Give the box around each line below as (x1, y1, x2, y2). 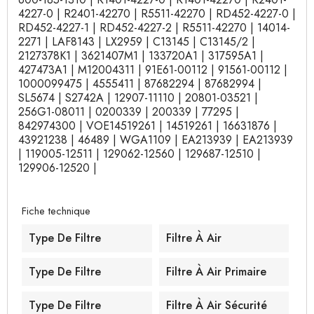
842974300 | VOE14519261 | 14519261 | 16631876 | (18, 118, 277, 134)
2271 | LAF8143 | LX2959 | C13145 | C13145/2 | (18, 34, 255, 50)
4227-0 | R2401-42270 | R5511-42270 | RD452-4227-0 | (18, 6, 296, 22)
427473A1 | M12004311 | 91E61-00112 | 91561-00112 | (18, 62, 287, 78)
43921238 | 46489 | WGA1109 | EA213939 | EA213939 (18, 132, 293, 148)
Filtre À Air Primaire (165, 264, 266, 280)
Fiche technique (22, 203, 90, 219)
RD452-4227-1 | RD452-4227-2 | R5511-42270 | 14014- (18, 20, 290, 36)
